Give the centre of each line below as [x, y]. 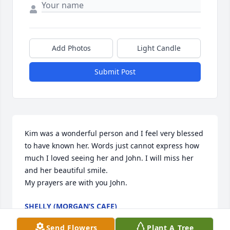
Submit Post [115, 72]
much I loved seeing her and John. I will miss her [109, 158]
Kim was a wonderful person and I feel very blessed [114, 133]
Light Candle [159, 48]
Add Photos [71, 48]
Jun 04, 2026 [46, 217]
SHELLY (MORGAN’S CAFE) [71, 206]
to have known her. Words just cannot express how [112, 146]
